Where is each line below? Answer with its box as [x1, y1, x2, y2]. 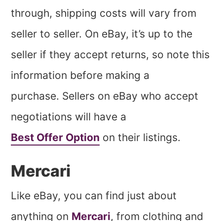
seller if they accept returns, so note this [11, 48, 210, 61]
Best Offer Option [11, 131, 100, 144]
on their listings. [100, 131, 181, 144]
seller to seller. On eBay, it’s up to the [11, 27, 193, 40]
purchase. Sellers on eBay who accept [11, 89, 199, 102]
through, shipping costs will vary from [11, 6, 197, 19]
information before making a [11, 69, 150, 81]
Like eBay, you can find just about [11, 189, 177, 202]
